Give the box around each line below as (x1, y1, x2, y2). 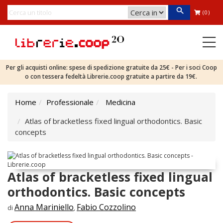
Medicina (106, 97, 135, 107)
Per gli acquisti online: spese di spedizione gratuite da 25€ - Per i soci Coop (6, 63, 217, 72)
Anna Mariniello (14, 202, 74, 213)
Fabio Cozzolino (77, 202, 136, 213)
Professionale (46, 97, 94, 107)
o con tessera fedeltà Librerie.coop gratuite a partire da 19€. (24, 72, 199, 81)
